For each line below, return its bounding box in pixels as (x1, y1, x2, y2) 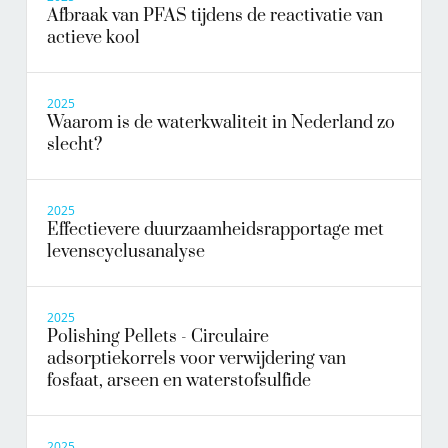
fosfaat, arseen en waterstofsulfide (47, 370, 311, 393)
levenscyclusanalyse (47, 241, 205, 264)
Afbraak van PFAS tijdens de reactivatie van (47, 5, 383, 28)
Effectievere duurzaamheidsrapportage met (47, 219, 384, 242)
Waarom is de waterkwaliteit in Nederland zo (47, 112, 395, 135)
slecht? (47, 134, 102, 157)
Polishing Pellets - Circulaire (47, 326, 269, 349)
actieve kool (47, 27, 140, 50)
